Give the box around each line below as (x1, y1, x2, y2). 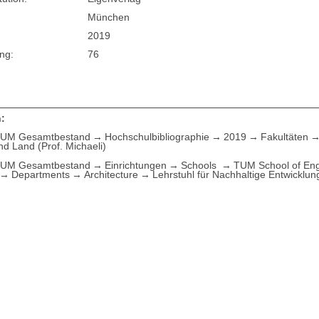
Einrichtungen (105, 159, 167, 171)
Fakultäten (261, 130, 309, 142)
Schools (181, 159, 220, 171)
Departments (11, 168, 70, 180)
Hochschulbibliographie (105, 130, 210, 142)
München (88, 11, 130, 23)
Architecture (84, 168, 139, 180)
